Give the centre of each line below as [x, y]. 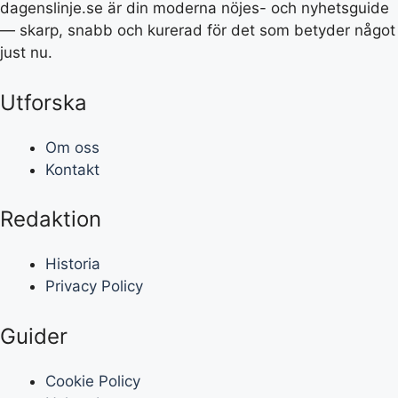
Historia [73, 264]
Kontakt [72, 169]
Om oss [72, 147]
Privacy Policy [94, 287]
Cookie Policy [93, 381]
